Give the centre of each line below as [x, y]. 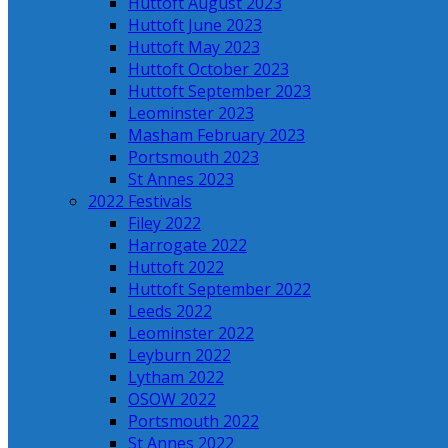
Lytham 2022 [176, 377]
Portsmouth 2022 [193, 421]
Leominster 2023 [191, 113]
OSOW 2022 [172, 399]
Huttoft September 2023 [219, 91]
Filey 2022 [164, 223]
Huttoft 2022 [176, 267]
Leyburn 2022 [179, 355]
